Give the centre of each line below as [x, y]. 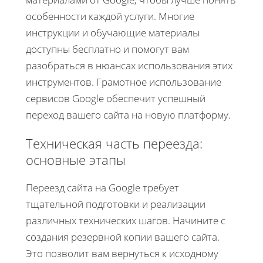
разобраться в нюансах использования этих [129, 65]
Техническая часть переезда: [114, 143]
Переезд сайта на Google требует [102, 187]
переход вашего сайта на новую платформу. [128, 114]
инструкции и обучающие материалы [113, 32]
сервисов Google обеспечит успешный [116, 98]
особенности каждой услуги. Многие [110, 16]
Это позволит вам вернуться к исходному [122, 253]
